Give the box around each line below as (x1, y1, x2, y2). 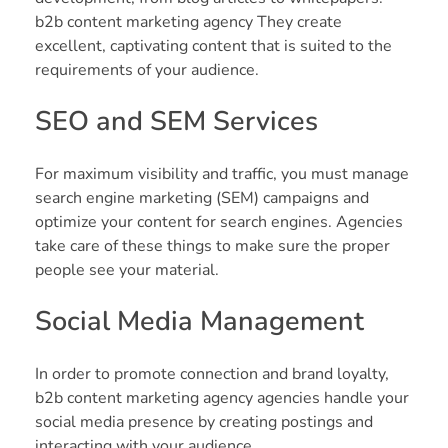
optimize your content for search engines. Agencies (35, 210, 403, 233)
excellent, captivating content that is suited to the (35, 34, 392, 57)
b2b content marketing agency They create (35, 10, 342, 33)
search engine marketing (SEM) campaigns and (35, 186, 369, 209)
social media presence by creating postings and (35, 410, 373, 433)
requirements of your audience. (35, 58, 259, 81)
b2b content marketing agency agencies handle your (35, 386, 409, 409)
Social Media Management (35, 302, 364, 340)
